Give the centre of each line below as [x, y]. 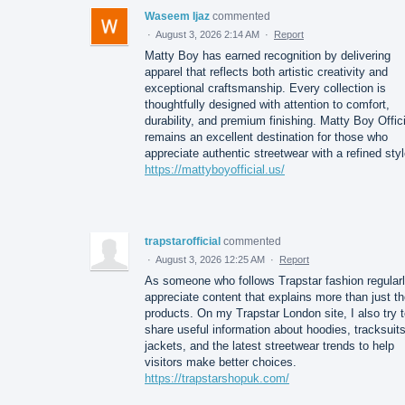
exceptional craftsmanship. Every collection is [265, 88]
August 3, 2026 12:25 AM [210, 259]
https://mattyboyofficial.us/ [215, 169]
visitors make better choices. [221, 362]
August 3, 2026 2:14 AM [207, 34]
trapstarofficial [183, 241]
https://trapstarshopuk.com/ [217, 378]
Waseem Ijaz [177, 16]
